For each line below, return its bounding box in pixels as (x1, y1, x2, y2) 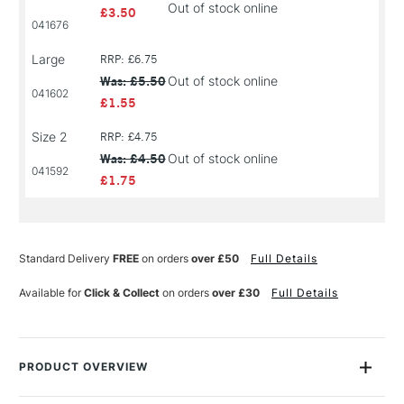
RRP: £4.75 (99, 130, 157, 144)
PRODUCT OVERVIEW (19, 360, 149, 374)
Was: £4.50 (99, 151, 166, 168)
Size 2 (32, 129, 68, 145)
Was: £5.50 (99, 73, 166, 90)
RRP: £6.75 (99, 52, 157, 67)
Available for (19, 286, 84, 300)
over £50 (191, 252, 239, 266)
